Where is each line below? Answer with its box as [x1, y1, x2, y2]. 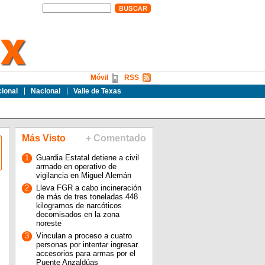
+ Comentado [85, 133, 146, 143]
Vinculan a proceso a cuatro [35, 231, 132, 240]
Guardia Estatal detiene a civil [35, 153, 139, 162]
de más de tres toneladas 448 [35, 192, 138, 201]
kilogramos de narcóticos [35, 201, 122, 210]
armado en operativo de [35, 162, 117, 171]
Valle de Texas [73, 87, 121, 95]
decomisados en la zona [35, 210, 119, 219]
